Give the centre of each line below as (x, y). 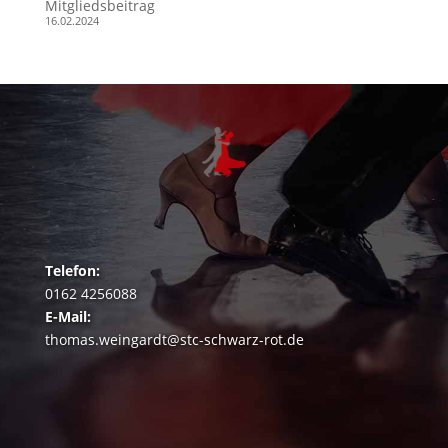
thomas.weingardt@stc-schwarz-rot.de (174, 340)
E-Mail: (67, 317)
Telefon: (72, 271)
